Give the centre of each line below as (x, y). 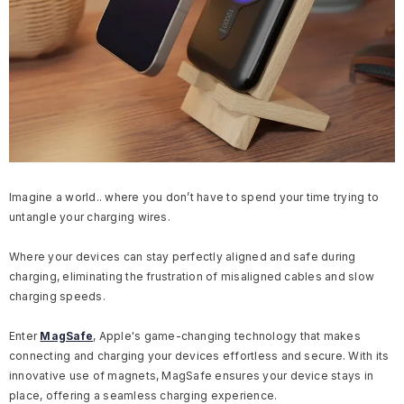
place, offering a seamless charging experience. (145, 395)
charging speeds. (57, 296)
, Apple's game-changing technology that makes (227, 336)
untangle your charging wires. (92, 217)
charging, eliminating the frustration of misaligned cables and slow (192, 276)
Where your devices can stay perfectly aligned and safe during (183, 257)
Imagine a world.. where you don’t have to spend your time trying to (194, 197)
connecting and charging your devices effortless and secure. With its (199, 356)
